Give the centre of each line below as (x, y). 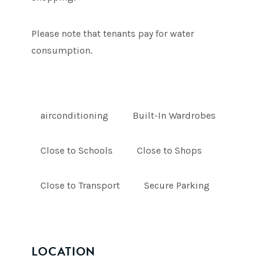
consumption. (62, 50)
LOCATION (64, 251)
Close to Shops (170, 150)
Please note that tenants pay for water (113, 33)
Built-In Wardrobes (174, 115)
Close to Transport (80, 185)
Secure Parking (177, 185)
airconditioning (75, 115)
